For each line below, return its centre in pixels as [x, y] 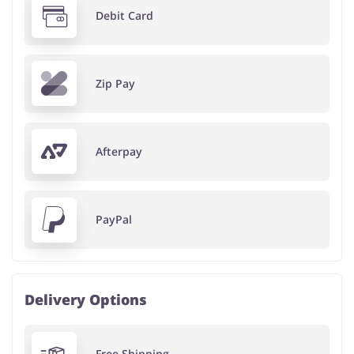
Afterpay [119, 151]
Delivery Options [86, 300]
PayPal [113, 220]
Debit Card [124, 15]
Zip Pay [115, 83]
